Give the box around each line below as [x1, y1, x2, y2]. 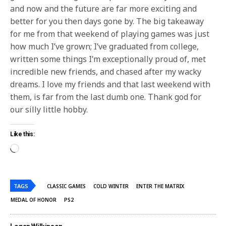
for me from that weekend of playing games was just [10, 28, 210, 39]
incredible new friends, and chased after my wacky [10, 66, 202, 77]
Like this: [10, 130, 35, 138]
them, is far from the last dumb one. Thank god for [10, 91, 202, 102]
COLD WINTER [93, 182, 129, 190]
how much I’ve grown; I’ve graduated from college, [10, 40, 199, 52]
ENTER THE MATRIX [136, 182, 184, 190]
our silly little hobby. [10, 103, 88, 115]
